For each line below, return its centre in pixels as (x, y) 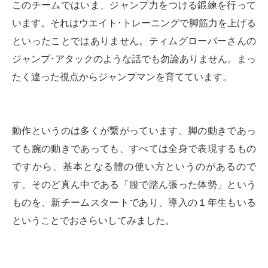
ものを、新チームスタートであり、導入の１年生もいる (134, 203)
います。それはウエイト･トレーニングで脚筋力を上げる (134, 23)
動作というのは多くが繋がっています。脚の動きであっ (134, 131)
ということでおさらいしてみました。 (93, 221)
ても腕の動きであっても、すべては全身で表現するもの (134, 149)
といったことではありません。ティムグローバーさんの (134, 41)
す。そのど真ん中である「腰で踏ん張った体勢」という (134, 185)
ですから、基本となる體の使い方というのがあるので (134, 167)
